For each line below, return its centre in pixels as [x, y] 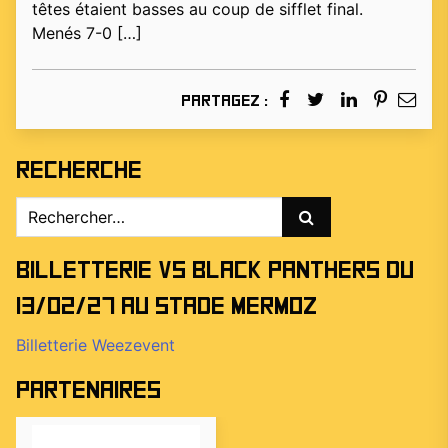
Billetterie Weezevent [95, 345]
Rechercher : [62, 208]
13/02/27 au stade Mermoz [166, 307]
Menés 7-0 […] [87, 33]
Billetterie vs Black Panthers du [215, 271]
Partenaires [88, 391]
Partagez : [224, 101]
